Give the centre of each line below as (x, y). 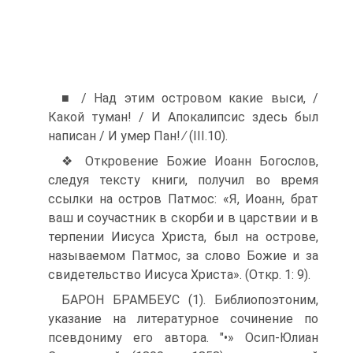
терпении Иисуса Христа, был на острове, (183, 237)
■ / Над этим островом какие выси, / (190, 98)
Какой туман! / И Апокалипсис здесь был (183, 117)
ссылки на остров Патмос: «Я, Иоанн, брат (183, 199)
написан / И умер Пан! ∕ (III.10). (138, 136)
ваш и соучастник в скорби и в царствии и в (183, 218)
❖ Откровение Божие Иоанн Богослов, (190, 161)
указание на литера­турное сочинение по (183, 319)
